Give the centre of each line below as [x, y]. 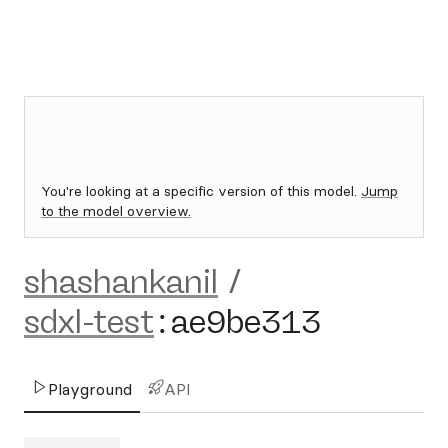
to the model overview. [116, 211]
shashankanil [121, 282]
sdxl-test [89, 322]
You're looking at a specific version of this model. [201, 191]
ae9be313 [246, 322]
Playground [90, 389]
